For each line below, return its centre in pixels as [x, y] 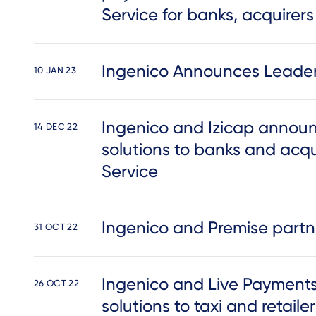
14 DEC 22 [56, 127]
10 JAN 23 [55, 70]
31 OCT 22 [56, 227]
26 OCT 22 [56, 283]
